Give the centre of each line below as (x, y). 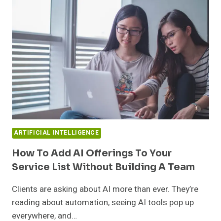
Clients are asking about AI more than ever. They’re (105, 189)
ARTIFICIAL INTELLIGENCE (56, 133)
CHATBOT (70, 21)
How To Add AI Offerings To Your (92, 154)
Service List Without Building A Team (103, 167)
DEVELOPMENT (79, 32)
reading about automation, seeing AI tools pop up (103, 203)
